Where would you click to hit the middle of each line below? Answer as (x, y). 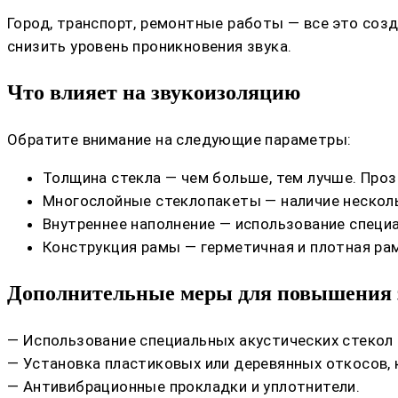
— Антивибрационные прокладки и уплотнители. (184, 387)
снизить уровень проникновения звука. (150, 47)
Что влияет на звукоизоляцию (154, 93)
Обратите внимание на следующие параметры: (179, 140)
